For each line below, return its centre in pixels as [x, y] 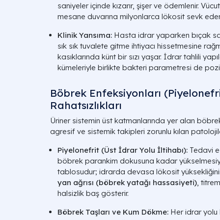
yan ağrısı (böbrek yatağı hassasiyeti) [127, 182]
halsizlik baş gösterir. [93, 193]
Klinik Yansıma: [85, 35]
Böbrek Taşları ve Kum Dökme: [113, 212]
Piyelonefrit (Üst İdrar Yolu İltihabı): [123, 150]
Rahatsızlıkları [86, 105]
